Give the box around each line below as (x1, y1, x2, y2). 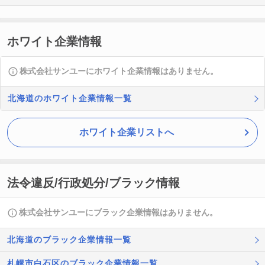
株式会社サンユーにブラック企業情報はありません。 (19, 208, 218, 217)
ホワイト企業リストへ (79, 127, 174, 137)
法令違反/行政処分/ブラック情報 (7, 176, 180, 189)
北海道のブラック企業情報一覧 (7, 235, 131, 244)
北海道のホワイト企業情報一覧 (8, 93, 132, 103)
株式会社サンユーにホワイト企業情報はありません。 (20, 66, 218, 76)
